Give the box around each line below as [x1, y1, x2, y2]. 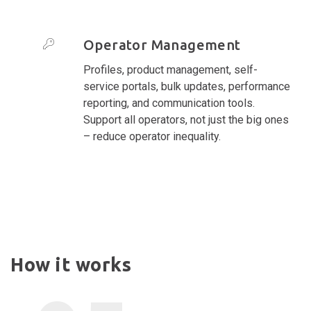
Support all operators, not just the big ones [83, 112, 289, 126]
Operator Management [83, 36, 241, 53]
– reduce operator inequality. [83, 129, 221, 143]
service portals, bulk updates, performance [83, 79, 290, 93]
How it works [10, 253, 132, 275]
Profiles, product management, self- [83, 62, 258, 76]
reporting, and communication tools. [83, 96, 255, 110]
